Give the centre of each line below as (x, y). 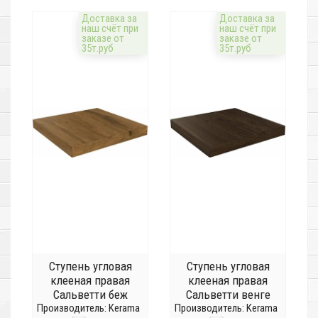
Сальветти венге (228, 295)
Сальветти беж (90, 295)
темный (90, 309)
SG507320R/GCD (228, 309)
